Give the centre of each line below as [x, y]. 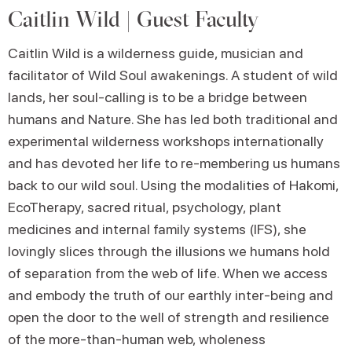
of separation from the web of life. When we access [168, 273]
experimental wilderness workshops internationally [166, 141]
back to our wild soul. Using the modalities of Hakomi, [173, 185]
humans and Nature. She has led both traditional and [173, 119]
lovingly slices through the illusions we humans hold [169, 251]
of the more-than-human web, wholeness [137, 339]
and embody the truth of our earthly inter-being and [170, 295]
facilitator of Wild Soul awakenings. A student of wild [173, 75]
